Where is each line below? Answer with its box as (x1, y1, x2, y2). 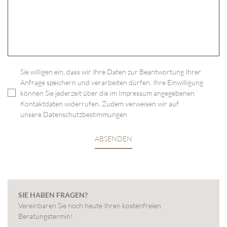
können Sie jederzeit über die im (20, 88, 119, 97)
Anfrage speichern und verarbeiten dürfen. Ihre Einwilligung (20, 78, 203, 87)
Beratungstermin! (18, 211, 73, 220)
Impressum (119, 88, 152, 97)
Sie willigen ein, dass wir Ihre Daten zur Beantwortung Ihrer (20, 67, 201, 76)
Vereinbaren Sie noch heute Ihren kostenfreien (18, 201, 161, 210)
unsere (20, 109, 43, 119)
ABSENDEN (95, 134, 132, 143)
